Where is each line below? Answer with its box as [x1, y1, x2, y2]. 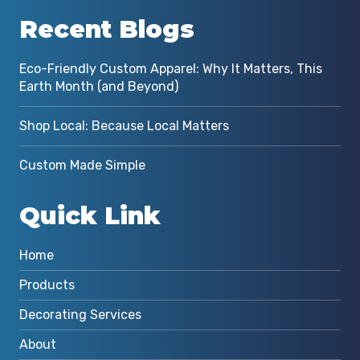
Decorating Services [18, 306, 141, 322]
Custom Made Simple [18, 157, 145, 173]
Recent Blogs [18, 14, 194, 44]
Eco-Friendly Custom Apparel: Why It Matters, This [18, 60, 322, 76]
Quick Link [18, 200, 161, 231]
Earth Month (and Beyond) [18, 78, 178, 94]
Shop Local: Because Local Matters [18, 117, 229, 133]
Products [18, 276, 75, 292]
